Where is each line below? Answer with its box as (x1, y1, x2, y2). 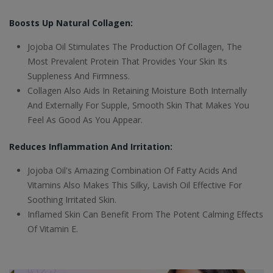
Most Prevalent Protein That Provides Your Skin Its (27, 55, 227, 68)
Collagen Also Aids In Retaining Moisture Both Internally (27, 85, 247, 97)
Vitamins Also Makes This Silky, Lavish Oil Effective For (27, 179, 242, 191)
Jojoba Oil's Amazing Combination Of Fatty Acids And (27, 165, 237, 177)
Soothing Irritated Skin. (27, 194, 119, 206)
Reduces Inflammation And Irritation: (9, 141, 172, 153)
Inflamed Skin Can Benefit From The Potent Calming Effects (27, 208, 263, 221)
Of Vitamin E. (27, 223, 78, 235)
